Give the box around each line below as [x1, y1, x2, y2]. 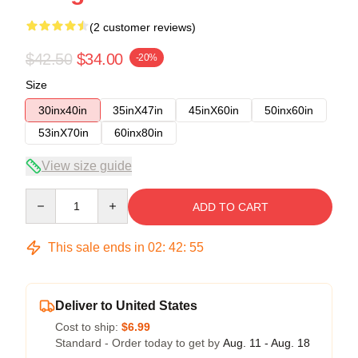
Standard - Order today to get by [55, 336, 223, 349]
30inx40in [38, 103, 87, 117]
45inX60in [189, 103, 239, 117]
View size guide [42, 158, 132, 173]
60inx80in [114, 125, 163, 139]
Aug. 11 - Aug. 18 [223, 336, 310, 349]
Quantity [25, 189, 67, 202]
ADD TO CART [192, 200, 268, 213]
